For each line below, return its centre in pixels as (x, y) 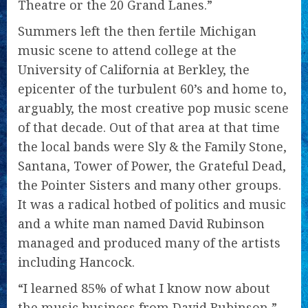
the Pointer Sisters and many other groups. (150, 185)
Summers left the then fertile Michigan (137, 31)
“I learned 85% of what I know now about (144, 288)
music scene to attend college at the (127, 50)
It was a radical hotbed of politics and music (152, 204)
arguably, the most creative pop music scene (153, 108)
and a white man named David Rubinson (141, 223)
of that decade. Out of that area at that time (149, 127)
